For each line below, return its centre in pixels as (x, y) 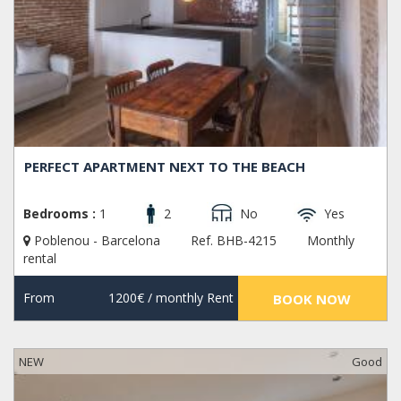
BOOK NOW (312, 299)
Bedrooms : (60, 213)
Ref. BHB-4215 (234, 241)
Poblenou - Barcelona (97, 241)
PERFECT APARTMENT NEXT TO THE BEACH (165, 166)
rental (40, 259)
